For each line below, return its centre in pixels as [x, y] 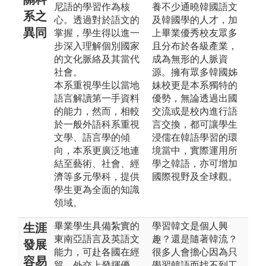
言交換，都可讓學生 [195, 124]
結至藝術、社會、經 [97, 163]
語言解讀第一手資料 [97, 98]
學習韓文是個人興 [190, 226]
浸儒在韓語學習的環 [195, 137]
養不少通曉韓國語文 [195, 7]
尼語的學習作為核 [92, 7]
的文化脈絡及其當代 [97, 59]
